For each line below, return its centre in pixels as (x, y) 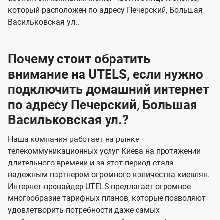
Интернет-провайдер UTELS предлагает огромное (99, 187)
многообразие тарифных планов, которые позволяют (107, 198)
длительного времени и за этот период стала (91, 163)
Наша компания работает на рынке (73, 139)
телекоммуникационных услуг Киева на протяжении (104, 151)
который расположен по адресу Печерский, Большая (105, 10)
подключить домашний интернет (109, 90)
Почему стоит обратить (79, 59)
